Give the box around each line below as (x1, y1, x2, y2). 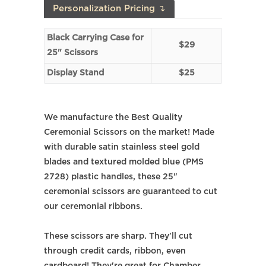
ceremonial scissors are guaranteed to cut (44, 188, 217, 195)
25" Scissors (47, 49, 98, 56)
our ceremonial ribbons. (44, 203, 142, 210)
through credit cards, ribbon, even (44, 248, 186, 255)
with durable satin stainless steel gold (44, 144, 199, 151)
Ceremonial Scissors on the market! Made (44, 129, 214, 136)
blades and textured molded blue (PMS (44, 159, 204, 166)
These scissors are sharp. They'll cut (44, 233, 192, 240)
